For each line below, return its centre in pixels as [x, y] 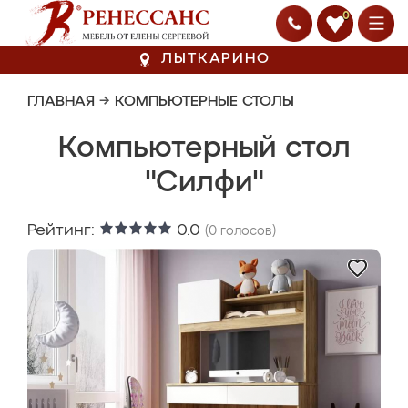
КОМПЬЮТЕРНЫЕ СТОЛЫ [204, 102]
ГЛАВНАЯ [61, 102]
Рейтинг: [63, 230]
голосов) [246, 231]
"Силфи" [204, 183]
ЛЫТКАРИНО [216, 59]
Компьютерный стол [204, 148]
